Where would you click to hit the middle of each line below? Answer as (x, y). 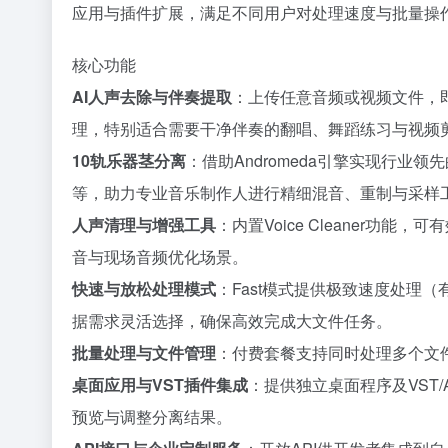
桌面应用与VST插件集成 (160, 385)
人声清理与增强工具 (144, 225)
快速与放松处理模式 (144, 289)
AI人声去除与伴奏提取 (152, 97)
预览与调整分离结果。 (152, 417)
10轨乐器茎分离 (129, 161)
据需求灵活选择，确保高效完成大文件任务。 (232, 321)
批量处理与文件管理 (144, 353)
